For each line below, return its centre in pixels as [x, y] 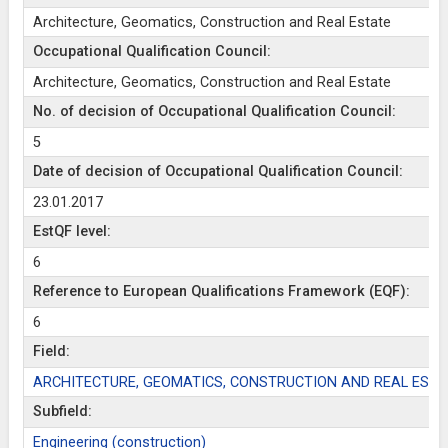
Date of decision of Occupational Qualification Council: [217, 171]
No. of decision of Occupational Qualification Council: [214, 111]
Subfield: [62, 411]
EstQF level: [71, 231]
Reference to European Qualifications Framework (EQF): [221, 291]
